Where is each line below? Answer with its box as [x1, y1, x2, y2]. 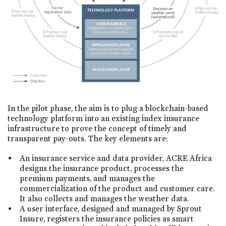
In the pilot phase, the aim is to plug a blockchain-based [8, 103, 208, 114]
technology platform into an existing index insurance [8, 114, 199, 124]
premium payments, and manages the [20, 174, 155, 184]
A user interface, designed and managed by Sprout [20, 204, 202, 214]
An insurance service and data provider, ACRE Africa [20, 153, 212, 163]
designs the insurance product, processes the [20, 163, 184, 174]
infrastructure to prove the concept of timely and [8, 124, 187, 134]
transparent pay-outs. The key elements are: [8, 134, 167, 144]
